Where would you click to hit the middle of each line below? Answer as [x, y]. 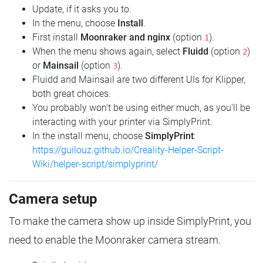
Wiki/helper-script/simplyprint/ [95, 164]
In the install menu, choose [89, 136]
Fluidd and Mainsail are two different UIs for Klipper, [139, 80]
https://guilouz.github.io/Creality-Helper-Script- [128, 150]
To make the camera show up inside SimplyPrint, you [130, 221]
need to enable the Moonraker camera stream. [115, 240]
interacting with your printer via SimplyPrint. [122, 122]
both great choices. [72, 94]
